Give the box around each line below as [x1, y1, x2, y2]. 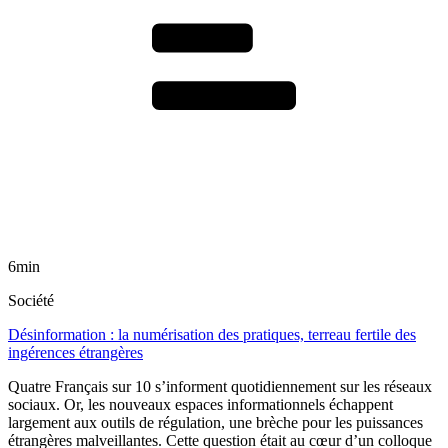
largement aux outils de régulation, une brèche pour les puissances [8, 413, 423, 431]
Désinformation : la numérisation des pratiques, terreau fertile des [8, 325, 416, 343]
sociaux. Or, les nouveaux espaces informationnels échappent [8, 395, 393, 413]
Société [8, 291, 54, 309]
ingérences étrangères [8, 343, 143, 361]
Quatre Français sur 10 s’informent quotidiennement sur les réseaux [8, 377, 432, 395]
